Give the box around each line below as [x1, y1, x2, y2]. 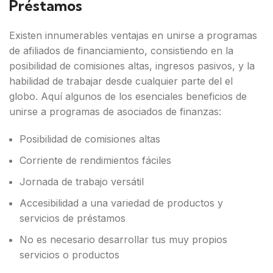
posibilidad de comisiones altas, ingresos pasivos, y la [9, 60, 255, 72]
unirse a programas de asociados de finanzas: [9, 105, 221, 118]
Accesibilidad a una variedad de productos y [19, 197, 223, 209]
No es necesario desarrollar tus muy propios [19, 233, 227, 246]
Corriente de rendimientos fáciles [19, 154, 171, 166]
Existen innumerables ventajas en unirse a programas [9, 29, 257, 41]
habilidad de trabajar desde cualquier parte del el [9, 75, 233, 87]
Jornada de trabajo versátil [19, 175, 144, 188]
